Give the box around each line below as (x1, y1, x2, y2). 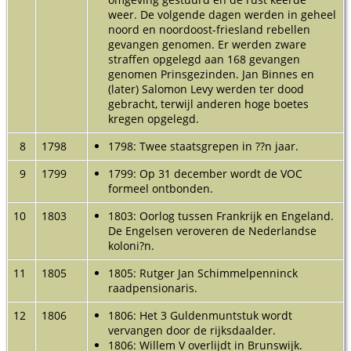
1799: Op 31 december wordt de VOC (108, 165, 302, 181)
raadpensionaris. (108, 280, 197, 295)
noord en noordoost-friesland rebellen (108, 21, 310, 37)
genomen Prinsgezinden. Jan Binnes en (108, 66, 314, 81)
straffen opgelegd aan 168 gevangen (108, 51, 300, 67)
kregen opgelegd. (108, 110, 199, 126)
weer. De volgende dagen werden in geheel (108, 6, 336, 22)
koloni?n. (108, 237, 154, 253)
